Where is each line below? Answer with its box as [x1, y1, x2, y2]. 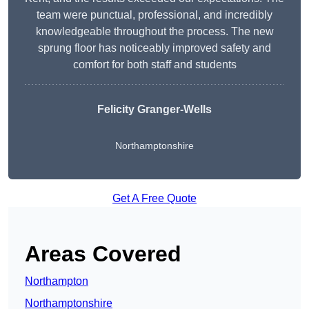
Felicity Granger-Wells [97, 103, 212, 115]
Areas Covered [25, 241, 181, 266]
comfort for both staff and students [72, 58, 237, 70]
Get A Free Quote [112, 192, 197, 204]
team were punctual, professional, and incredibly [37, 8, 272, 21]
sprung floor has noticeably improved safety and [38, 41, 271, 54]
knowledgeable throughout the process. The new [35, 25, 274, 37]
